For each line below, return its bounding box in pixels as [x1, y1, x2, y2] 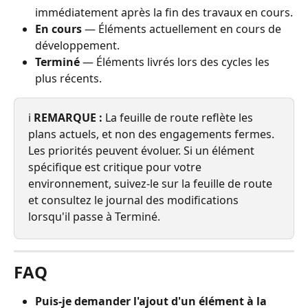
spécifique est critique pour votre [28, 159, 204, 175]
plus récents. [35, 71, 102, 87]
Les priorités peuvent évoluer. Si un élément [28, 143, 257, 159]
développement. [35, 38, 120, 54]
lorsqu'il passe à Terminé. [28, 209, 160, 225]
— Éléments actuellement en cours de [82, 21, 284, 37]
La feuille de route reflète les [102, 110, 256, 126]
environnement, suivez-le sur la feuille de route [28, 176, 275, 192]
